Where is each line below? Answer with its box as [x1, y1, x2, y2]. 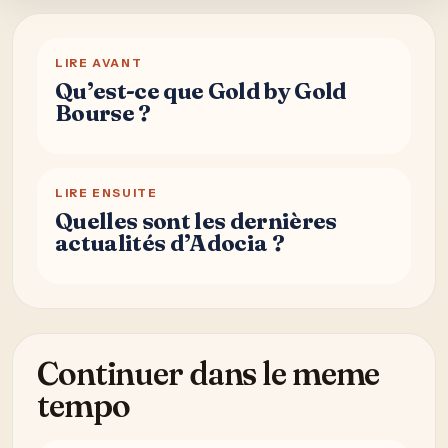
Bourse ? [55, 98, 151, 127]
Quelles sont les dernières [55, 206, 337, 235]
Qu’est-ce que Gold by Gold [55, 76, 347, 105]
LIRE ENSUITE [55, 185, 158, 200]
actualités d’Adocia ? [55, 228, 284, 257]
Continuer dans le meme [37, 353, 380, 393]
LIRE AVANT [55, 55, 143, 70]
